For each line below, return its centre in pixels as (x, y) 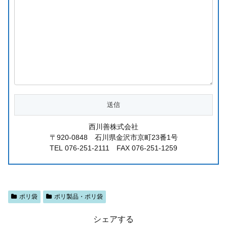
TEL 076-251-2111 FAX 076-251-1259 (113, 148)
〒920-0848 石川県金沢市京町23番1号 (113, 138)
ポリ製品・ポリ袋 (78, 197)
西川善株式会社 (113, 127)
